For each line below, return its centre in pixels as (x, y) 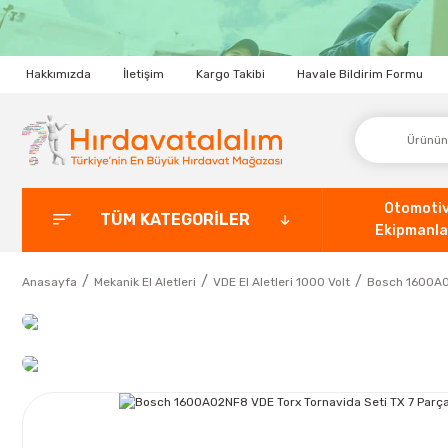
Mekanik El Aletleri (145, 281)
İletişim (143, 74)
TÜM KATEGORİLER (174, 219)
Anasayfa (49, 281)
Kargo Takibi (230, 74)
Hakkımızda (58, 74)
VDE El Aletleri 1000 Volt (281, 281)
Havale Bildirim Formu (360, 74)
